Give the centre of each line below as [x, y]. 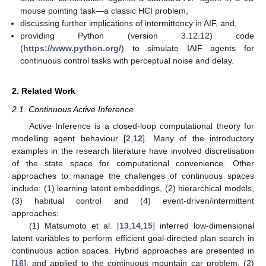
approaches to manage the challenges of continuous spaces [133, 175]
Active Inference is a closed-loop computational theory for [141, 126]
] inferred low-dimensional [203, 225]
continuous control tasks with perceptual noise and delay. [127, 60]
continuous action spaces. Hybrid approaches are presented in [133, 250]
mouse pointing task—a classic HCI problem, [104, 10]
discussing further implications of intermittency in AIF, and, [129, 23]
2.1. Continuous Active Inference [73, 109]
